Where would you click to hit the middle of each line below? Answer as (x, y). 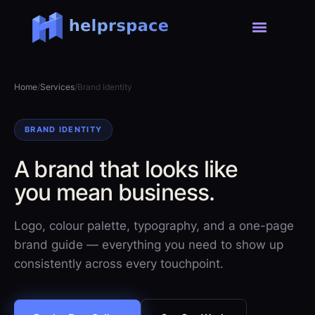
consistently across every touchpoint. (119, 264)
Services (57, 87)
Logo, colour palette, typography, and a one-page (154, 226)
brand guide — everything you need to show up (149, 245)
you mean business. (115, 192)
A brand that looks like (126, 169)
